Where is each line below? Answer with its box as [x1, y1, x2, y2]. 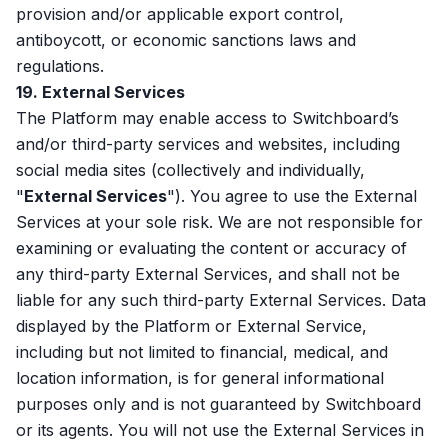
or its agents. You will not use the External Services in [16, 420, 424, 440]
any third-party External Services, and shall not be [16, 264, 400, 284]
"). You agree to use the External [167, 186, 417, 206]
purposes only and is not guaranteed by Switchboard [16, 394, 421, 414]
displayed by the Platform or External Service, [16, 316, 367, 336]
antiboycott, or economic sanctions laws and [16, 30, 356, 50]
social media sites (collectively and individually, [16, 160, 365, 180]
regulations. [16, 56, 114, 76]
